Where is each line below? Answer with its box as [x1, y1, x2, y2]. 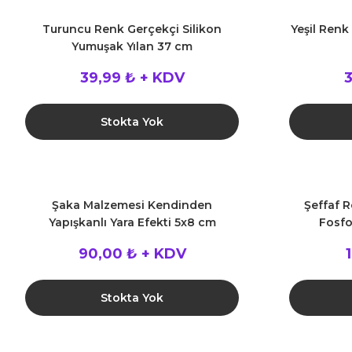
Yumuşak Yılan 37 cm [71, 39, 192, 53]
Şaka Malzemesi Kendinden [52, 198, 212, 212]
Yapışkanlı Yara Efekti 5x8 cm [48, 215, 216, 229]
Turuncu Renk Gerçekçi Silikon [42, 22, 222, 36]
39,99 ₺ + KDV [79, 69, 185, 86]
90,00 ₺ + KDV [78, 245, 186, 262]
